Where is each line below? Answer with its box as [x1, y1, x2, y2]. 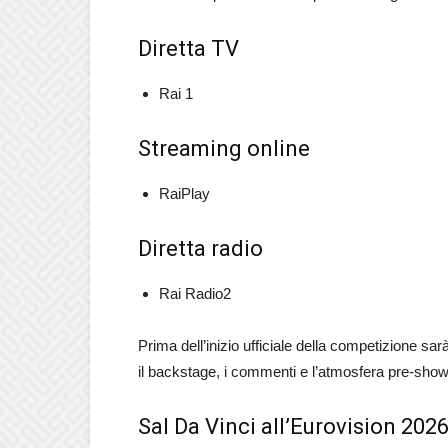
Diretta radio [138, 236, 263, 261]
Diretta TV [138, 36, 239, 61]
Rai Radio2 [159, 285, 231, 302]
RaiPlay [159, 185, 210, 202]
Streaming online [138, 136, 310, 161]
